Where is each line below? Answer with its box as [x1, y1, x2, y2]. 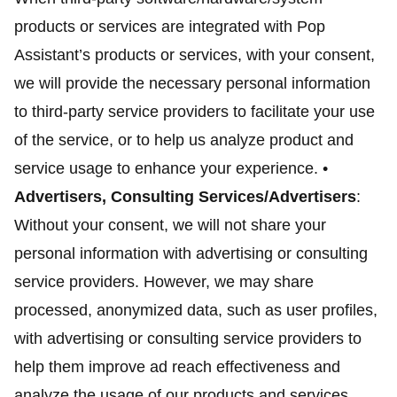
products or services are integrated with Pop [14, 18, 325, 35]
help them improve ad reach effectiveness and [14, 358, 340, 376]
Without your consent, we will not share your [14, 216, 326, 234]
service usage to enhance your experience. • [14, 160, 328, 177]
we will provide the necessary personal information [14, 74, 370, 92]
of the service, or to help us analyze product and [14, 131, 354, 149]
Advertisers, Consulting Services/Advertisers [14, 188, 356, 206]
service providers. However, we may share [14, 273, 314, 291]
